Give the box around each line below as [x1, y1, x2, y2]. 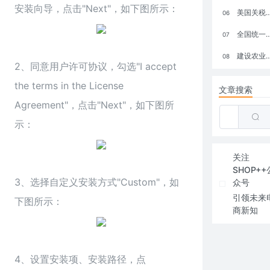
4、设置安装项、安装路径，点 [14, 253, 146, 265]
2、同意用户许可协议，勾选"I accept [14, 60, 177, 72]
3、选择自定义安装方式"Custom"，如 [14, 176, 179, 188]
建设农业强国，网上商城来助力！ [235, 51, 266, 60]
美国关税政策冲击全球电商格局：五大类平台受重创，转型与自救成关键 [235, 8, 266, 17]
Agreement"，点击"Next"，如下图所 [14, 99, 174, 111]
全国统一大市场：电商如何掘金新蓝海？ [235, 30, 266, 39]
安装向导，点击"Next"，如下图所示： [14, 2, 178, 14]
